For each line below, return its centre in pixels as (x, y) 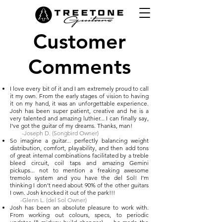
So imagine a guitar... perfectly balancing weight (79, 140)
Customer (79, 41)
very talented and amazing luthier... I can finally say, (79, 118)
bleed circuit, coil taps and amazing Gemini (79, 163)
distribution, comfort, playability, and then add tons (79, 148)
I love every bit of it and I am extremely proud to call (79, 88)
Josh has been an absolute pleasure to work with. (79, 207)
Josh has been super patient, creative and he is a (79, 111)
